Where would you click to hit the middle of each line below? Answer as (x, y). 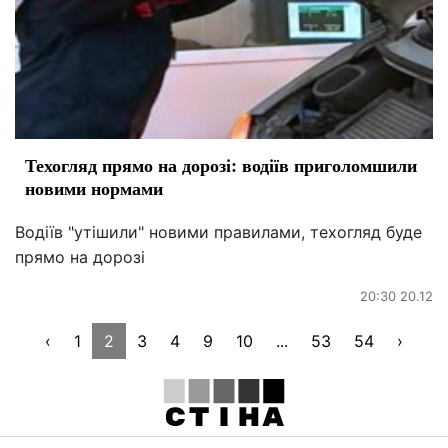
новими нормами (94, 187)
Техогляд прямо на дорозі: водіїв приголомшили (221, 164)
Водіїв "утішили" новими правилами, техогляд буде (218, 231)
